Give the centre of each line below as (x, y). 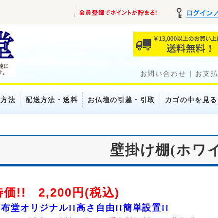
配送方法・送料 (52, 100)
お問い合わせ (163, 73)
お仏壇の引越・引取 (121, 100)
